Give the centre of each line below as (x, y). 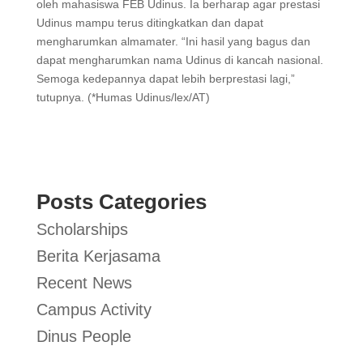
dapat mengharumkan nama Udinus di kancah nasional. (181, 60)
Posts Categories (121, 202)
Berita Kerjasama (98, 256)
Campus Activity (94, 310)
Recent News (84, 283)
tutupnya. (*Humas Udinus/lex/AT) (126, 97)
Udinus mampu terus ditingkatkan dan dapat (149, 23)
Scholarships (82, 229)
